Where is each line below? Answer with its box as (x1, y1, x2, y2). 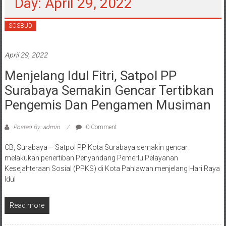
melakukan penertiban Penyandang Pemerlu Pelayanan (4, 154, 178, 162)
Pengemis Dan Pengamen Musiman (4, 97, 211, 113)
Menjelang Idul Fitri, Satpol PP (4, 68, 177, 84)
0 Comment (84, 124, 117, 131)
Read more (9, 201, 44, 210)
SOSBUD (8, 22, 32, 30)
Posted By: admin (11, 124, 62, 131)
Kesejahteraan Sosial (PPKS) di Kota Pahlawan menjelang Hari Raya (4, 164, 220, 173)
